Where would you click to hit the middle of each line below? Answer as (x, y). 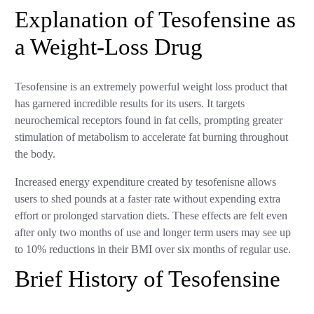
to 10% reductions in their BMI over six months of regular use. (153, 250)
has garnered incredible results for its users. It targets (130, 104)
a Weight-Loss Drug (109, 47)
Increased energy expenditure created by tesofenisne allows (146, 183)
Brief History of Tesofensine (148, 279)
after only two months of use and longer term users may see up (153, 233)
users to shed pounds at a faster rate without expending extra (148, 199)
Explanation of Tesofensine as (156, 20)
